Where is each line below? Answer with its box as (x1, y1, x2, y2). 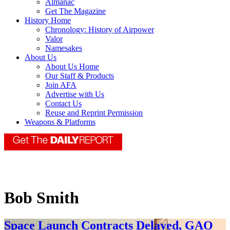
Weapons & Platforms (25, 118, 95, 127)
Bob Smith (4, 188, 79, 207)
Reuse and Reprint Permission (45, 108, 143, 118)
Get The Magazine (45, 7, 106, 16)
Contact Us (45, 99, 82, 108)
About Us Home (45, 62, 99, 71)
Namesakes (45, 44, 82, 53)
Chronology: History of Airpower (45, 25, 154, 34)
